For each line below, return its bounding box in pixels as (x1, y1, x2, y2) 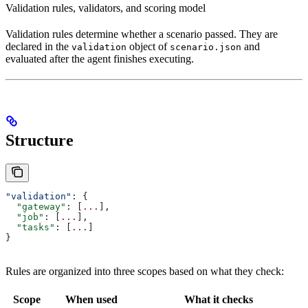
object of (126, 41, 170, 53)
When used (65, 294, 118, 306)
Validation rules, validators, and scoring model (5, 2, 206, 14)
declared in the (5, 41, 71, 53)
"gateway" (5, 201, 66, 212)
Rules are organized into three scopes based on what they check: (5, 265, 284, 278)
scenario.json (170, 42, 241, 53)
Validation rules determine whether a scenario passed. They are (5, 28, 278, 41)
